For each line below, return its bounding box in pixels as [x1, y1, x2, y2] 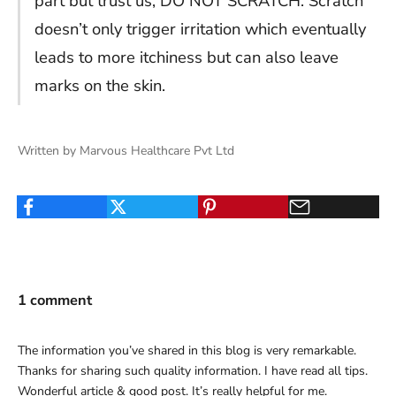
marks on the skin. [34, 74, 165, 97]
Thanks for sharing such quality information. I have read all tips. [18, 362, 368, 380]
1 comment [18, 290, 92, 311]
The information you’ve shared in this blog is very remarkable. [18, 342, 356, 360]
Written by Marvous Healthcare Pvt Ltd [18, 142, 234, 160]
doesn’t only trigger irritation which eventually [34, 18, 366, 41]
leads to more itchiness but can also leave [34, 46, 339, 69]
